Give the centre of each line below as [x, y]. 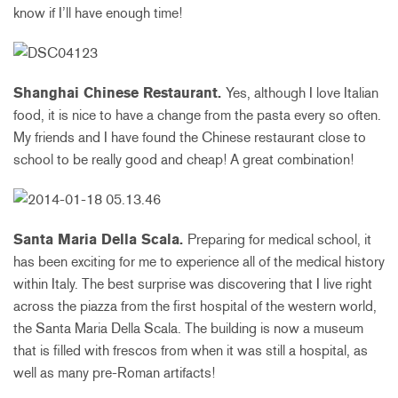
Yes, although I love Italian [302, 93]
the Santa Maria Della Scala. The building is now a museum [188, 329]
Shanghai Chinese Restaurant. [119, 93]
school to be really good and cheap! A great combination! [183, 160]
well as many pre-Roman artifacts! [114, 373]
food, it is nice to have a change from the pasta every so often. [197, 115]
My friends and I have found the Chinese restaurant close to [190, 138]
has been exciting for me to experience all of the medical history [199, 262]
